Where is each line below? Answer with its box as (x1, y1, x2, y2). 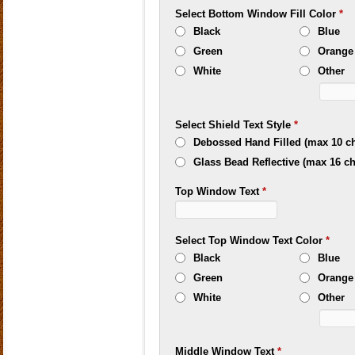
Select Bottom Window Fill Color (175, 8, 340, 20)
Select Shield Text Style (175, 119, 295, 131)
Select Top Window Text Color (175, 235, 326, 246)
